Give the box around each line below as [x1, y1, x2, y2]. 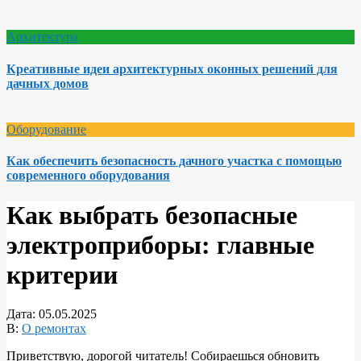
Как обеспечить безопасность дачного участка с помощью [6, 154, 342, 168]
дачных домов [6, 76, 89, 90]
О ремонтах [22, 322, 86, 336]
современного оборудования [6, 168, 170, 183]
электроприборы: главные [6, 230, 314, 259]
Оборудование [6, 122, 86, 136]
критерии [6, 259, 118, 289]
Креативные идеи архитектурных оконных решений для [6, 61, 338, 76]
